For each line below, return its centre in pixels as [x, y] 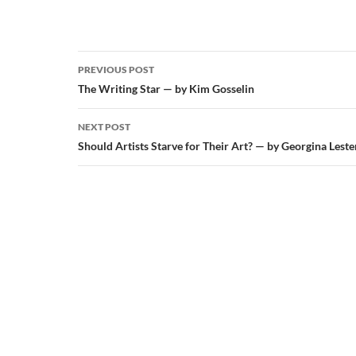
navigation [126, 92]
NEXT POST [104, 127]
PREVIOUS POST [116, 70]
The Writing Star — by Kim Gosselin [166, 89]
